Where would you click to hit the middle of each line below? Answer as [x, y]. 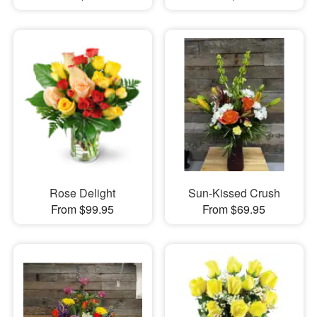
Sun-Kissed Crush [234, 192]
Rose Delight [83, 192]
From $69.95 [234, 209]
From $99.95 [83, 209]
